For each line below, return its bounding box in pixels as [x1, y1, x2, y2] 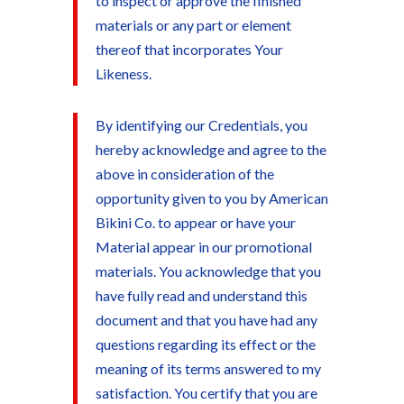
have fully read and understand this [95, 287, 308, 304]
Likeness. [95, 65, 151, 82]
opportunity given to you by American [95, 189, 328, 207]
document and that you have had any [95, 311, 317, 328]
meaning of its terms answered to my [95, 360, 321, 377]
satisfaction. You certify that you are [95, 384, 317, 401]
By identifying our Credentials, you [95, 116, 308, 133]
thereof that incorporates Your [95, 41, 283, 58]
